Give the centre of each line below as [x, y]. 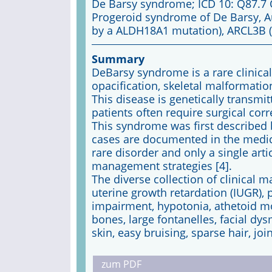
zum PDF [121, 264]
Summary [118, 59]
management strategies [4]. [161, 166]
